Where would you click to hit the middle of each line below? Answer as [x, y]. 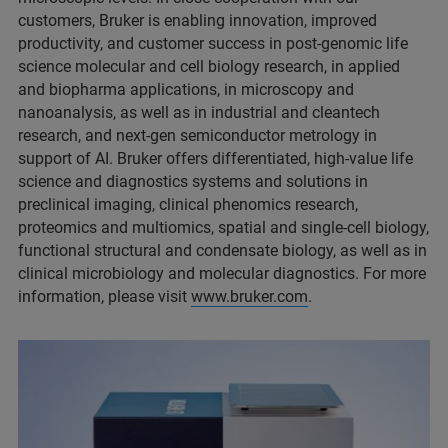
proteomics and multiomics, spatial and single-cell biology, [223, 227]
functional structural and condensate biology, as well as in [222, 250]
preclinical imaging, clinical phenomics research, [188, 204]
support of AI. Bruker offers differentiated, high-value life [215, 158]
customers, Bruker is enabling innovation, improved [197, 20]
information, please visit [104, 296]
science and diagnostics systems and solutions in [193, 181]
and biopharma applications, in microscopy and [186, 89]
